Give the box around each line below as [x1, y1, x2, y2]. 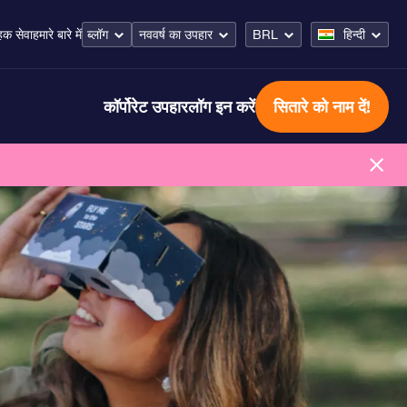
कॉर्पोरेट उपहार [104, 95, 188, 116]
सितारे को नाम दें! [273, 95, 371, 116]
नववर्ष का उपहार [139, 26, 213, 42]
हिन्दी [343, 26, 365, 42]
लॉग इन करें [188, 95, 255, 116]
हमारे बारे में [33, 27, 82, 42]
